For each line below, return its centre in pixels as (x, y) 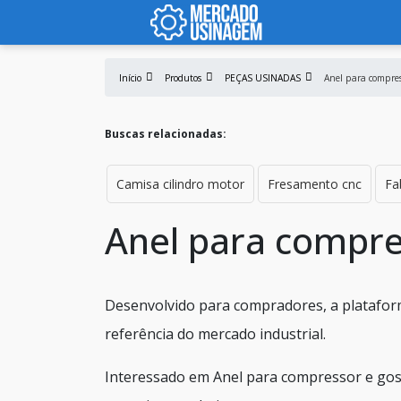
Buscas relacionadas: (166, 134)
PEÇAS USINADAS (263, 78)
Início (130, 78)
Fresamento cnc (315, 184)
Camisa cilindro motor (180, 184)
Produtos (183, 78)
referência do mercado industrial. (215, 334)
